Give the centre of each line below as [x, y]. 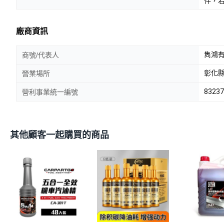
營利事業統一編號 [50, 92]
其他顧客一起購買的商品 [59, 134]
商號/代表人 [40, 55]
